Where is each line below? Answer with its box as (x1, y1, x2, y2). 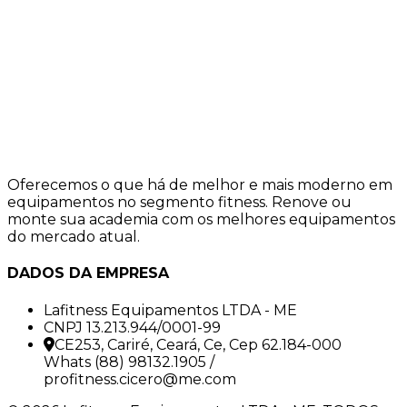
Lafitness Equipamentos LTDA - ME (44, 301, 297, 319)
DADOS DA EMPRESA (7, 264, 169, 283)
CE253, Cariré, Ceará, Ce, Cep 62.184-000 (55, 335, 342, 353)
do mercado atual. (7, 228, 140, 246)
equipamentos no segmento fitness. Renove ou (7, 194, 352, 212)
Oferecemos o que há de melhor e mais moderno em (7, 176, 392, 194)
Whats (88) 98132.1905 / (44, 352, 214, 371)
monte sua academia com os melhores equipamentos (7, 211, 395, 229)
